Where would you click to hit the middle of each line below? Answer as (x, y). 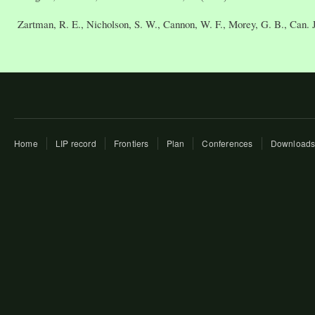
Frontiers (131, 143)
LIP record (76, 143)
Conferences (227, 143)
